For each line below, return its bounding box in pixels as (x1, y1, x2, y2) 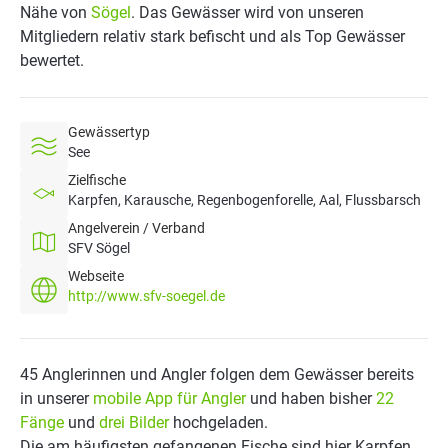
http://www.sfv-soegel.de (68, 288, 225, 304)
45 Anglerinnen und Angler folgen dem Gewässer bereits (20, 365, 414, 384)
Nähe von (20, 3, 91, 22)
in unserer (20, 389, 93, 408)
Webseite (68, 268, 124, 284)
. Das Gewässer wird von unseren (131, 3, 364, 22)
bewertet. (20, 51, 84, 70)
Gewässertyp (68, 124, 150, 140)
